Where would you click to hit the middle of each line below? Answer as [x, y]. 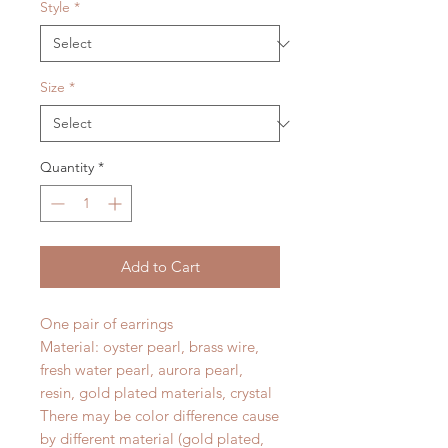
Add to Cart [160, 267]
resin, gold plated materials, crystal [156, 393]
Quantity [67, 167]
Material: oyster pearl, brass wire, [149, 347]
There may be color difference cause [159, 416]
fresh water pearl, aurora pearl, [141, 370]
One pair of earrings [106, 324]
